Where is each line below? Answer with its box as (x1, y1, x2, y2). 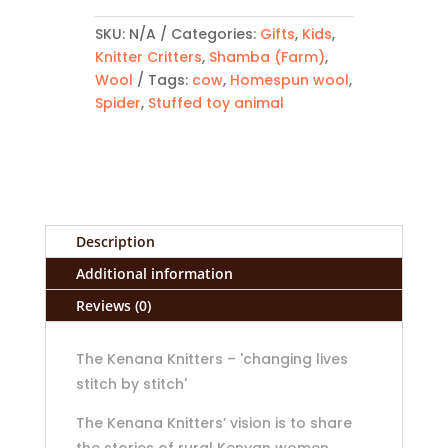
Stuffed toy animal (147, 93, 284, 114)
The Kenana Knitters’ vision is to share (75, 413, 352, 434)
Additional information (75, 264, 233, 284)
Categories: (170, 24, 260, 45)
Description (75, 232, 155, 252)
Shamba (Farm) (208, 47, 325, 68)
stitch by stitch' (75, 374, 187, 395)
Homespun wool (229, 70, 349, 91)
